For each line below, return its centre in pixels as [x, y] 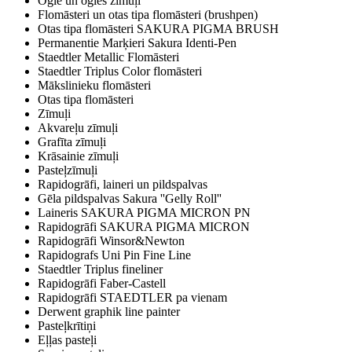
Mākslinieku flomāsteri [94, 86]
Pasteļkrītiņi [67, 326]
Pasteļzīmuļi [68, 170]
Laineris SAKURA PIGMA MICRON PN [144, 213]
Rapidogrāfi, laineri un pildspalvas [123, 185]
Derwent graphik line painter [109, 312]
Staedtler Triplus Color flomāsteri [120, 71]
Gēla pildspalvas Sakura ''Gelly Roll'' [130, 199]
